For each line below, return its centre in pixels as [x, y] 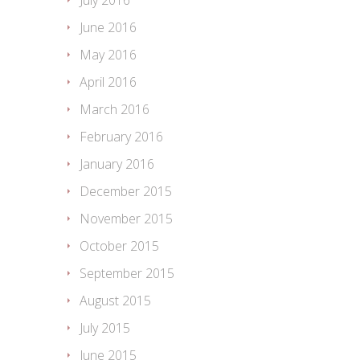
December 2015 [126, 192]
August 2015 [115, 301]
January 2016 [117, 164]
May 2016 [108, 55]
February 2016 [121, 137]
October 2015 [119, 246]
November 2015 [126, 219]
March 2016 [115, 110]
